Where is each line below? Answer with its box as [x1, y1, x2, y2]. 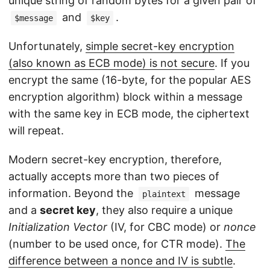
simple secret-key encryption [86, 40, 234, 53]
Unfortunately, [8, 40, 86, 53]
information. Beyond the [8, 187, 136, 200]
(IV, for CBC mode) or [107, 221, 224, 234]
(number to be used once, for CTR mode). [8, 237, 225, 251]
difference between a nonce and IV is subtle [8, 254, 233, 268]
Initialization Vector [8, 221, 107, 234]
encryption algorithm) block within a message [8, 90, 242, 104]
